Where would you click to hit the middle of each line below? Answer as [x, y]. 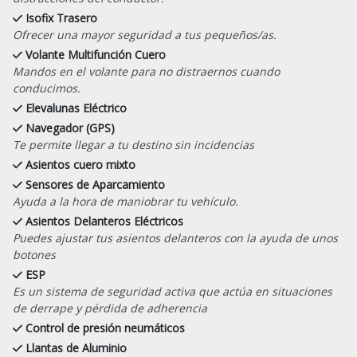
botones [34, 254]
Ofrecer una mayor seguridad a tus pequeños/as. [145, 34]
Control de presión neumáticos [106, 328]
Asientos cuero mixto [81, 164]
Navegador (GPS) [71, 127]
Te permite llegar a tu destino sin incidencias [133, 144]
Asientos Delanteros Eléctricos [105, 221]
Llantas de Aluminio [76, 347]
